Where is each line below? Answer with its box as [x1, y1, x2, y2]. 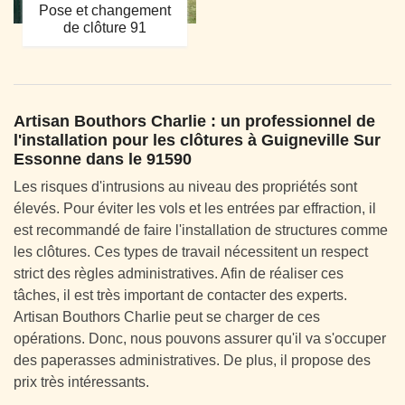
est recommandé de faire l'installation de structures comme [14, 221, 388, 238]
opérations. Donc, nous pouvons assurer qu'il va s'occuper [14, 330, 386, 346]
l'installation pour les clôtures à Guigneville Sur [14, 130, 381, 149]
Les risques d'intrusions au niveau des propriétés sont [14, 178, 357, 194]
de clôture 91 [62, 19, 146, 35]
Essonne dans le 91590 [14, 149, 192, 168]
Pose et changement [38, 2, 171, 18]
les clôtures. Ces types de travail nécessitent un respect [14, 243, 368, 259]
